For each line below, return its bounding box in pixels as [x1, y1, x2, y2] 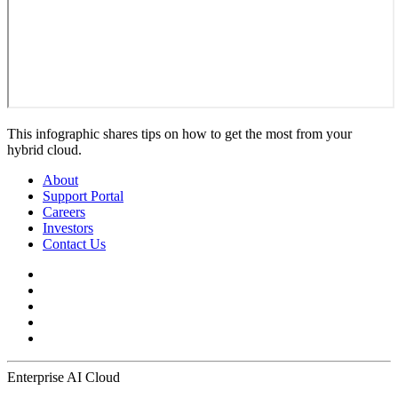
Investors [43, 219, 93, 235]
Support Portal [43, 187, 123, 203]
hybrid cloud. [7, 141, 82, 157]
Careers [43, 203, 85, 219]
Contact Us [43, 235, 106, 251]
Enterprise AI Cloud [7, 369, 120, 385]
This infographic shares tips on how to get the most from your [7, 125, 352, 141]
